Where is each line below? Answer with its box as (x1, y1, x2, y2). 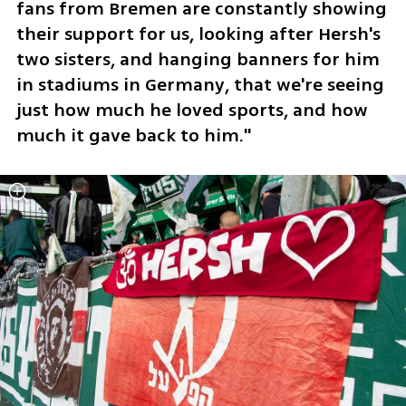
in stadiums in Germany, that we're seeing (15, 71, 384, 98)
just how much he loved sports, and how (15, 96, 368, 123)
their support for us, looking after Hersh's (15, 20, 381, 47)
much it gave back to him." (15, 121, 251, 149)
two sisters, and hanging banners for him (15, 45, 380, 72)
